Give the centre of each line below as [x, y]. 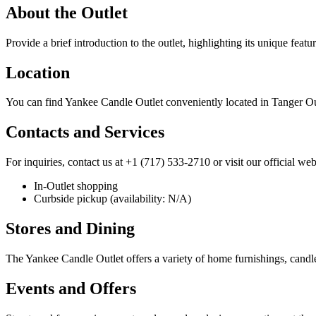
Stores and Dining [70, 229]
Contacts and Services [85, 132]
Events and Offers [71, 288]
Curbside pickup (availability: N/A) [113, 199]
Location [38, 72]
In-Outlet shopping [76, 186]
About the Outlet [67, 12]
